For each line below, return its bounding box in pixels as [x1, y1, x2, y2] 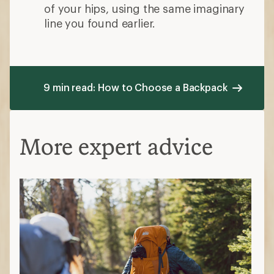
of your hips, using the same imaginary [44, 1, 245, 15]
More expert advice [20, 133, 213, 160]
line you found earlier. [44, 16, 156, 30]
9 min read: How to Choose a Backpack [43, 81, 228, 93]
